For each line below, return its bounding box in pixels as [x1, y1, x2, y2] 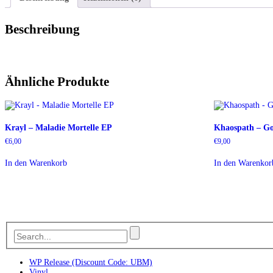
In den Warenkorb [5, 158, 67, 168]
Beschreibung [5, 21, 80, 37]
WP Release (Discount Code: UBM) [29, 258, 152, 268]
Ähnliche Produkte [5, 74, 109, 90]
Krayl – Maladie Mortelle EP [5, 122, 112, 132]
